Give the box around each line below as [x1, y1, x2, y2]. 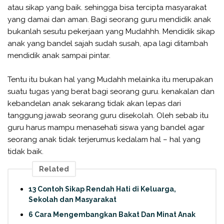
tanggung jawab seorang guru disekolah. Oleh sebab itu [7, 110, 208, 120]
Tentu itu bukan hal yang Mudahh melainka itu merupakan [7, 74, 213, 84]
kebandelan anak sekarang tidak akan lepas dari [7, 98, 181, 108]
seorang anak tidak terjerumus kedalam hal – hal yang [7, 134, 200, 144]
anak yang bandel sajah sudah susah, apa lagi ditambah [7, 38, 208, 48]
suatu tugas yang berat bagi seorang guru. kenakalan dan [7, 86, 214, 96]
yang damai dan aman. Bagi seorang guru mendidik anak [7, 14, 211, 24]
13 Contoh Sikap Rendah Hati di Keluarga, [28, 185, 176, 193]
